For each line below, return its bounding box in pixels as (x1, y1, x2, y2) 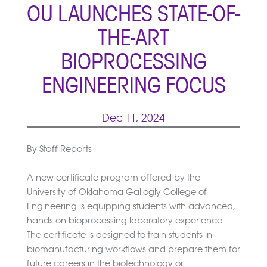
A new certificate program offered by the (26, 172, 200, 184)
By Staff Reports (26, 143, 92, 155)
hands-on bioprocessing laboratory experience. (26, 215, 224, 226)
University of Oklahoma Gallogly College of (26, 186, 207, 198)
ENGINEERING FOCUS (41, 72, 226, 100)
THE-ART (98, 24, 169, 52)
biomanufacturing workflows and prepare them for (26, 243, 240, 255)
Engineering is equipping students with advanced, (26, 200, 235, 212)
